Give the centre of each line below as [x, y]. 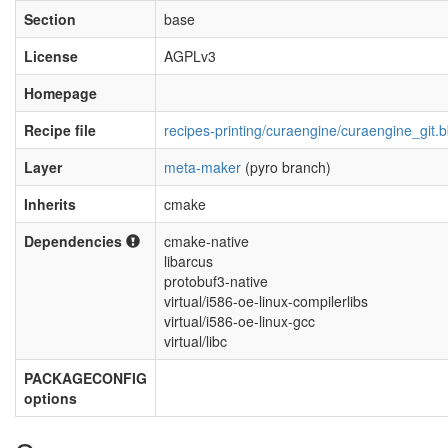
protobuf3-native [216, 281]
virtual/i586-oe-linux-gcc [239, 321]
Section [50, 19]
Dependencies [75, 241]
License [51, 56]
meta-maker [202, 167]
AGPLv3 [190, 56]
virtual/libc [195, 341]
